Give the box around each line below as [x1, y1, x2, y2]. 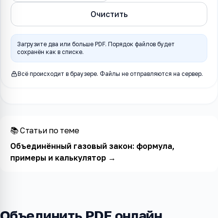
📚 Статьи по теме [10, 125, 79, 135]
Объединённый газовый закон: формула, [10, 141, 175, 151]
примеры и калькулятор [10, 152, 106, 163]
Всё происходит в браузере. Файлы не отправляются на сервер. [18, 70, 203, 77]
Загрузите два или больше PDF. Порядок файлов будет [17, 40, 175, 48]
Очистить [90, 9, 128, 19]
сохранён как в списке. [17, 48, 84, 55]
